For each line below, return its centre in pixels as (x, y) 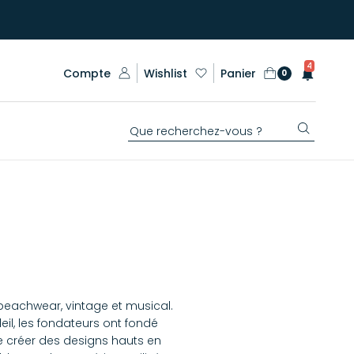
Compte (87, 73)
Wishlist (165, 73)
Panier (238, 73)
